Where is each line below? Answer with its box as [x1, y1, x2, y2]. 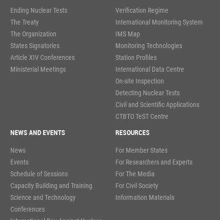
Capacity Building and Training [10, 182, 92, 190]
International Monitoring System [115, 18, 203, 26]
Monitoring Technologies [115, 41, 182, 50]
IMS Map [115, 29, 140, 38]
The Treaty [10, 18, 39, 26]
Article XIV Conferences [10, 53, 75, 61]
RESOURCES [115, 127, 150, 137]
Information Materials [115, 193, 174, 202]
